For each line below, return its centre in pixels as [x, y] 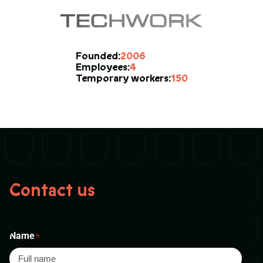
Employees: [102, 68]
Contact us [52, 191]
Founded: [98, 56]
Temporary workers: [123, 79]
